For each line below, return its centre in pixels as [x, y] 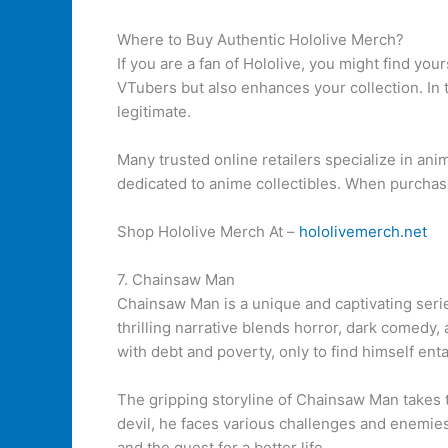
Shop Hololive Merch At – [208, 231]
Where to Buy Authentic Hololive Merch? [260, 39]
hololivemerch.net [363, 231]
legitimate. [154, 111]
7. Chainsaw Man [176, 279]
